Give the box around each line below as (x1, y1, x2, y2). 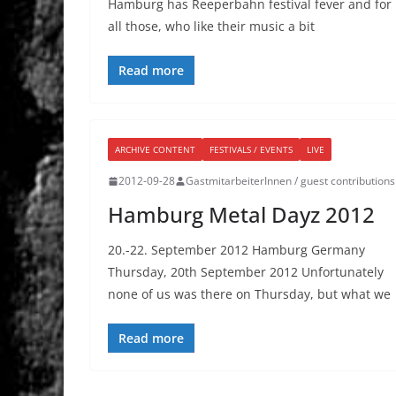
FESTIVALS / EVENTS (209, 143, 293, 156)
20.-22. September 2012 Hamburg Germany (108, 241, 365, 259)
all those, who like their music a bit (108, 18, 315, 35)
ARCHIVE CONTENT (115, 143, 195, 156)
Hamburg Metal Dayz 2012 (108, 200, 375, 230)
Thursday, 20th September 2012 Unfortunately (108, 263, 384, 281)
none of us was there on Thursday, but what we (108, 286, 391, 303)
